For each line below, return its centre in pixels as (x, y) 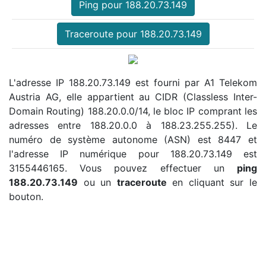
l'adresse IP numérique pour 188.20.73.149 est (133, 153)
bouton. (26, 196)
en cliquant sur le (212, 182)
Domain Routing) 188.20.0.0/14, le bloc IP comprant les (133, 111)
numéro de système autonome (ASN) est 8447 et (133, 139)
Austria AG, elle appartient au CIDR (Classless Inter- (133, 96)
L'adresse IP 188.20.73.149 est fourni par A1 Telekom (133, 82)
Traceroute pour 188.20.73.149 (133, 34)
